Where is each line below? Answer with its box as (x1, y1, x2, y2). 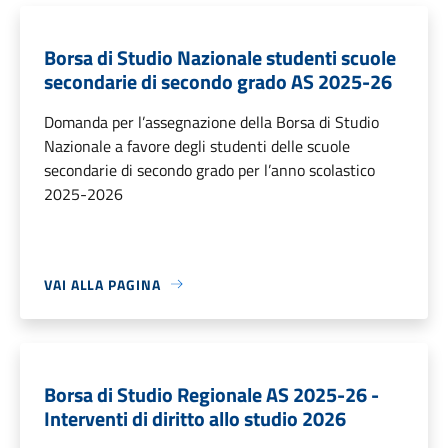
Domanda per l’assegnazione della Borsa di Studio (44, 109, 379, 134)
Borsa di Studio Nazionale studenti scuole (44, 41, 396, 73)
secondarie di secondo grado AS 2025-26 (44, 65, 392, 97)
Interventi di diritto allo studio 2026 (44, 402, 346, 434)
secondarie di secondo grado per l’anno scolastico (44, 157, 375, 182)
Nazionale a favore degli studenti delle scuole (44, 133, 350, 158)
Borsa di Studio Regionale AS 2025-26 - (44, 378, 379, 410)
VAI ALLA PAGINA (44, 273, 161, 295)
